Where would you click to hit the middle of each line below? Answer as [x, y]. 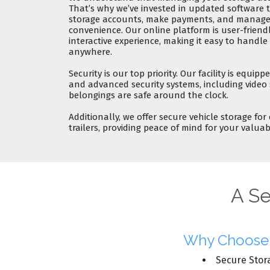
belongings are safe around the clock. [149, 95]
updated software [226, 8]
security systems [165, 84]
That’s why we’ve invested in [129, 8]
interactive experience [114, 41]
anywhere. [90, 52]
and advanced [100, 84]
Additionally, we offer [114, 117]
